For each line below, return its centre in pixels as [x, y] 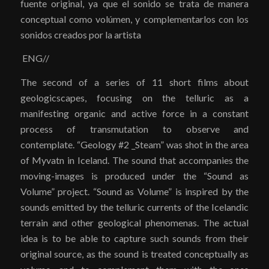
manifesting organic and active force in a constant [134, 113]
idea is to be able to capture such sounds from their [134, 238]
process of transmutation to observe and [134, 128]
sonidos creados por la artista [80, 34]
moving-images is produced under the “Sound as [134, 175]
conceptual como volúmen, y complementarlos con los [134, 19]
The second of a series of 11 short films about [134, 82]
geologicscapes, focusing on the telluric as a [134, 97]
